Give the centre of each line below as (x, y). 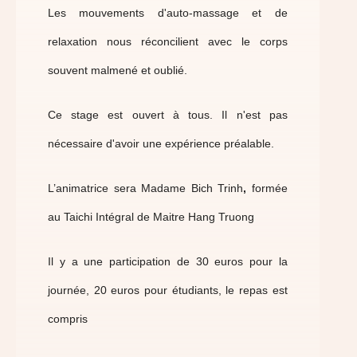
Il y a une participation (110, 261)
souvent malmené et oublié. (118, 70)
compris (68, 319)
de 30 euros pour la (232, 261)
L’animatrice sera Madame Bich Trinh (146, 188)
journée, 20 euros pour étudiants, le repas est (168, 290)
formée (267, 188)
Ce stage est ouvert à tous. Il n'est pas (168, 115)
